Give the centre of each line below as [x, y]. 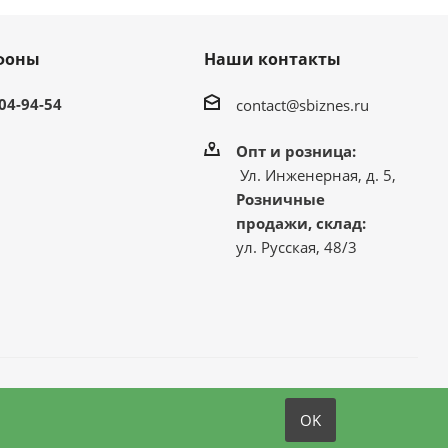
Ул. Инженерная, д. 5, [315, 174]
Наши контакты [272, 59]
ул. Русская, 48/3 [296, 246]
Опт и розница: [295, 150]
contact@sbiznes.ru [302, 104]
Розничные [280, 198]
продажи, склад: [300, 222]
